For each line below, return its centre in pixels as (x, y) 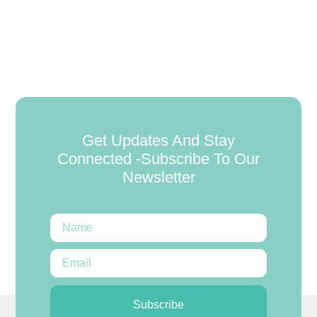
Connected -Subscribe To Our (158, 158)
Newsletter (158, 177)
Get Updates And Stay (158, 140)
